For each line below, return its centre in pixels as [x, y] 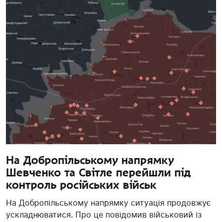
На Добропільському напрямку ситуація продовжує [109, 202]
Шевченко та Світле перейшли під [98, 172]
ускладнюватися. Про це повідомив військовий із [104, 214]
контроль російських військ [81, 185]
